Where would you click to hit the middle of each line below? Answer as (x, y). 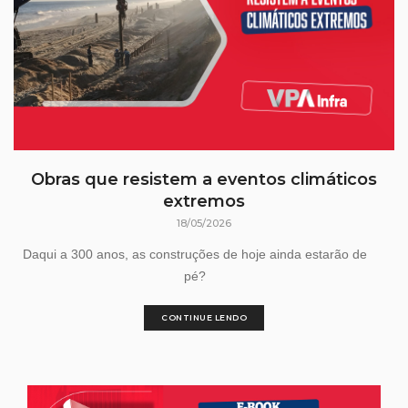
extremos (204, 202)
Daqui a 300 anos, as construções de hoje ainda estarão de (194, 255)
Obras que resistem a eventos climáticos (204, 180)
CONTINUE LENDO (204, 318)
